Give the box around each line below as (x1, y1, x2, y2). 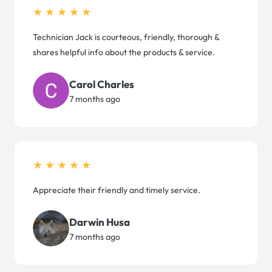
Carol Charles (69, 77, 134, 90)
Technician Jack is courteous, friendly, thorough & (33, 32, 219, 43)
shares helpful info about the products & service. (33, 47, 215, 58)
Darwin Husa (69, 215, 130, 228)
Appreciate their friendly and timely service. (33, 185, 200, 196)
